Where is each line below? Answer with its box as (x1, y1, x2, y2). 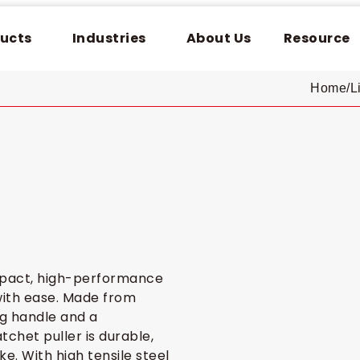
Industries (72, 29, 146, 47)
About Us (186, 29, 252, 47)
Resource (283, 29, 350, 47)
